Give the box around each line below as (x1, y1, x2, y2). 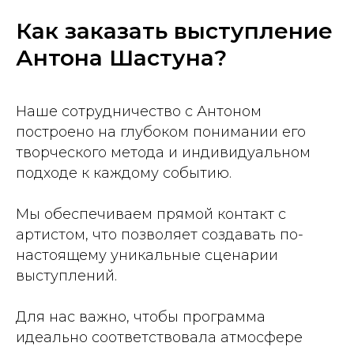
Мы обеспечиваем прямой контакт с (16, 205, 286, 223)
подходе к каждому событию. (16, 164, 232, 182)
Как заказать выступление (16, 17, 333, 44)
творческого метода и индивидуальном (16, 144, 311, 161)
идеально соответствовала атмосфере (16, 329, 303, 346)
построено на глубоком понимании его (16, 123, 306, 141)
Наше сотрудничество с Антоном (16, 103, 262, 120)
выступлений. (16, 267, 117, 284)
